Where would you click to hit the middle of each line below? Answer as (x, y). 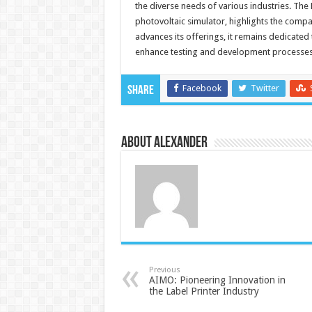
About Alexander (164, 143)
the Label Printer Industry (204, 291)
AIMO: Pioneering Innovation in (217, 280)
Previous (164, 270)
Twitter (265, 88)
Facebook (202, 88)
